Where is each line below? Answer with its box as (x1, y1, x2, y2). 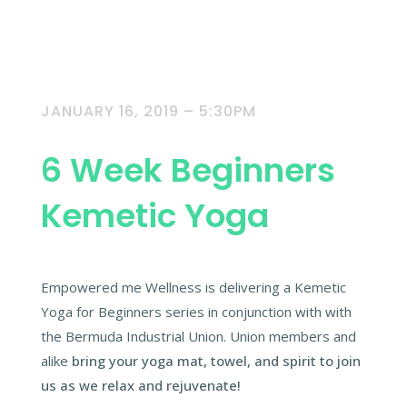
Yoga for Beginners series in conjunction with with (40, 303, 352, 321)
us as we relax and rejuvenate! (40, 376, 241, 394)
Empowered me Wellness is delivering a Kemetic (40, 278, 346, 296)
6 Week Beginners (40, 147, 335, 194)
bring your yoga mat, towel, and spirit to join (71, 352, 361, 370)
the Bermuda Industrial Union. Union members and (40, 327, 356, 345)
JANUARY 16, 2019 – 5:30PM (40, 101, 256, 122)
